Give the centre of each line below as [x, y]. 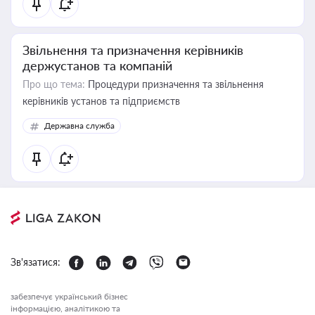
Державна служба [79, 126]
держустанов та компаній [97, 65]
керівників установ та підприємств [101, 101]
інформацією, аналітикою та [65, 308]
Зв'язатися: [36, 262]
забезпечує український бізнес [69, 296]
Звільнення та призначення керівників [133, 50]
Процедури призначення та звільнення [174, 84]
